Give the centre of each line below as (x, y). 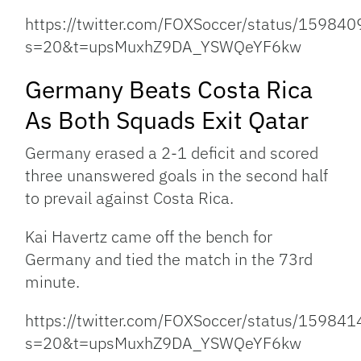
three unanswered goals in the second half (177, 176)
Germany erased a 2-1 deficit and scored (172, 153)
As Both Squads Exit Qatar (167, 120)
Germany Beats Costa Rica (169, 89)
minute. (53, 282)
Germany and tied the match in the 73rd (169, 259)
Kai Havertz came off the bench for (149, 237)
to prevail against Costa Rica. (130, 198)
